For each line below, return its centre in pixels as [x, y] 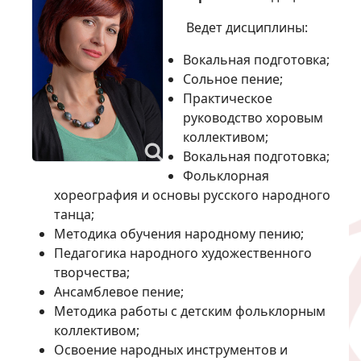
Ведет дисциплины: [245, 27]
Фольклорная [226, 175]
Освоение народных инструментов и [171, 349]
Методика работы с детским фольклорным [190, 311]
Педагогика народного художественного [183, 253]
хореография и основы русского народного [192, 195]
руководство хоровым [253, 117]
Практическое [228, 98]
